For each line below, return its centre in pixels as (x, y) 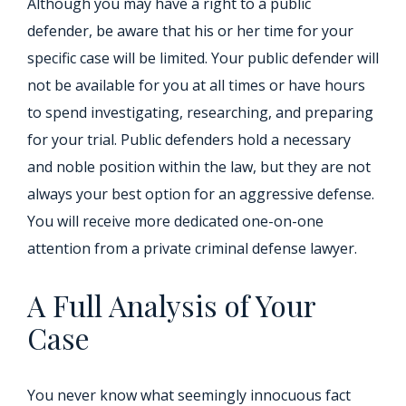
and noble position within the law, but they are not (199, 167)
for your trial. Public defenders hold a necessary (189, 140)
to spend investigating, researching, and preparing (200, 112)
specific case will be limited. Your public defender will (203, 58)
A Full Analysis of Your (171, 305)
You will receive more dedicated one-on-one (175, 221)
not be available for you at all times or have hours (196, 85)
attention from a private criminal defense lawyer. (192, 248)
